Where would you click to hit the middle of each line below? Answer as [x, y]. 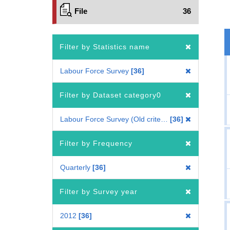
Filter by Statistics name [105, 47]
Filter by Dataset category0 [110, 95]
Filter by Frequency [96, 143]
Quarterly [75, 167]
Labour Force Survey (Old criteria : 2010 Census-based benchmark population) [164, 119]
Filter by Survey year [99, 191]
